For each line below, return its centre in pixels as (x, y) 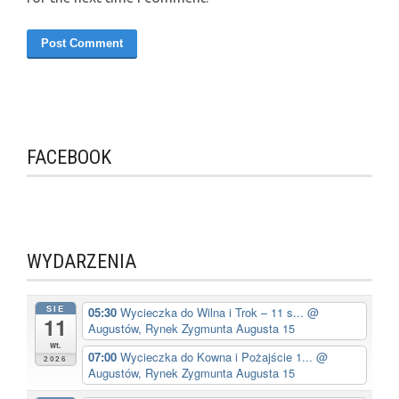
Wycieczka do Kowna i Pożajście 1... (218, 356)
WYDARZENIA (81, 262)
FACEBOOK (69, 158)
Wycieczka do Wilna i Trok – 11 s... (213, 313)
